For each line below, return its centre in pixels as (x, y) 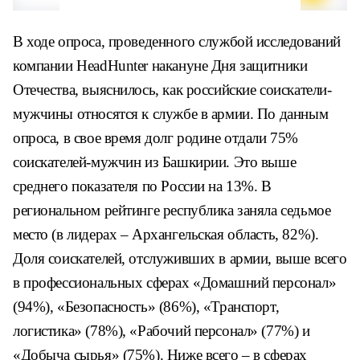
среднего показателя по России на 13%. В (142, 186)
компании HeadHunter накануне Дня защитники (160, 65)
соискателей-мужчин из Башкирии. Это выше (155, 162)
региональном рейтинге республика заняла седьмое (172, 210)
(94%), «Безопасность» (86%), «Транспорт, (146, 307)
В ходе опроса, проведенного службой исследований (177, 41)
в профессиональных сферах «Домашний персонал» (175, 282)
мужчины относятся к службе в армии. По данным (171, 114)
